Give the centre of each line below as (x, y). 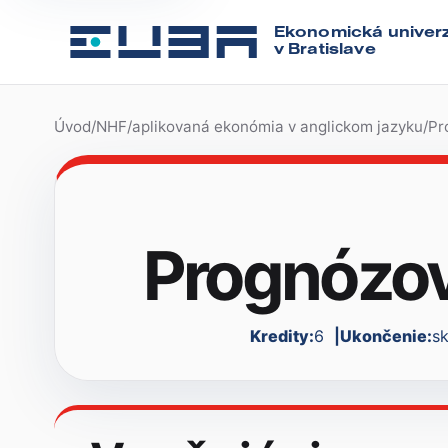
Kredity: (282, 336)
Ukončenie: (386, 336)
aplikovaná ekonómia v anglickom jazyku (277, 126)
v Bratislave (324, 50)
